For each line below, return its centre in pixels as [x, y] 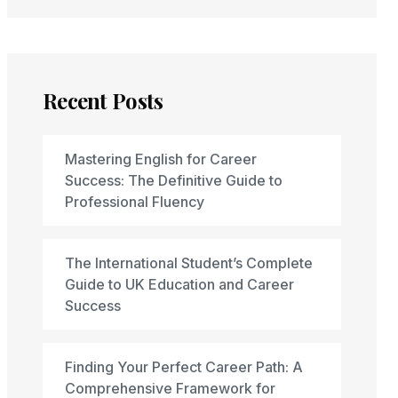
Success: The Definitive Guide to [174, 180]
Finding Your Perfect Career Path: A [184, 367]
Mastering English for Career [161, 159]
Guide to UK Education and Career [179, 284]
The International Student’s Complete [189, 263]
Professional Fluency [135, 202]
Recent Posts [103, 100]
